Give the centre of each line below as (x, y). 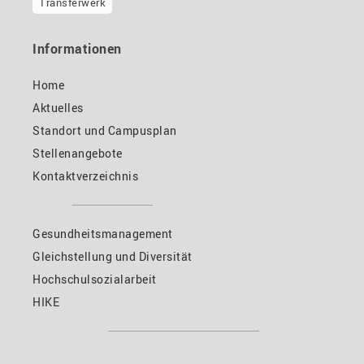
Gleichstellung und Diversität (113, 256)
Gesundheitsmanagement (103, 233)
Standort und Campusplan (105, 130)
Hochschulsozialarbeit (95, 279)
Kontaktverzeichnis (86, 175)
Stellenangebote (78, 153)
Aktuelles (58, 107)
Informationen (77, 48)
